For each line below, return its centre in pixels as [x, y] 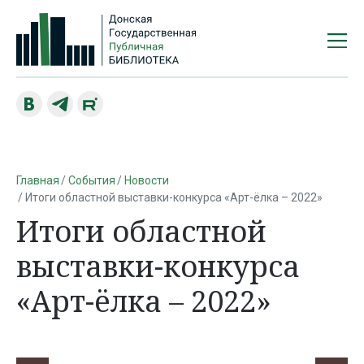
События [91, 180]
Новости [146, 180]
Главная [38, 180]
